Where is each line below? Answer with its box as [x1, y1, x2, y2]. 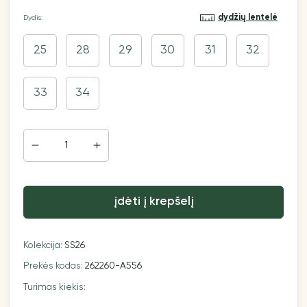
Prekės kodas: [23, 261, 86, 271]
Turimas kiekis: [23, 282, 86, 292]
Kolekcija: [23, 241, 65, 251]
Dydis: [23, 14, 43, 21]
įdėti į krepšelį [113, 196, 194, 208]
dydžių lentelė [217, 12, 278, 22]
